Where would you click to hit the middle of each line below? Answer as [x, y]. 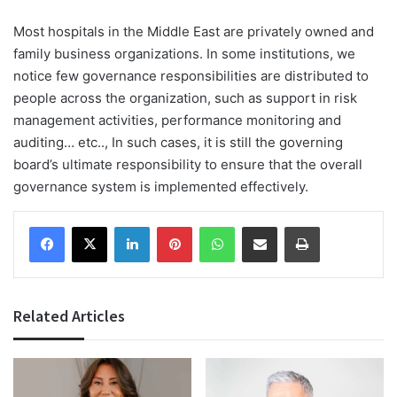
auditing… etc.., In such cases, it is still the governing [178, 143]
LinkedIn [172, 226]
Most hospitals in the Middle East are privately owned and [194, 32]
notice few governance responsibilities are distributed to [191, 76]
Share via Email [291, 226]
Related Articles [69, 316]
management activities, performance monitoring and [177, 121]
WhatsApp [262, 226]
